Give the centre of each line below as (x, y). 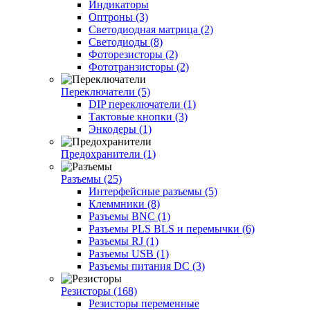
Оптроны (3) (118, 17)
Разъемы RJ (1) (124, 241)
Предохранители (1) (108, 154)
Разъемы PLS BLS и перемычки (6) (172, 228)
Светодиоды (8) (126, 42)
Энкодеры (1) (120, 129)
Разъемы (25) (91, 179)
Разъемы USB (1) (129, 253)
